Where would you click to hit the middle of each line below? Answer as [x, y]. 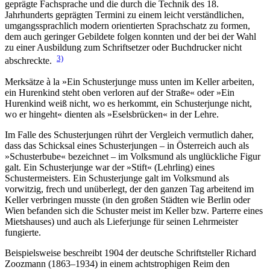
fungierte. [23, 232]
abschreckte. [31, 61]
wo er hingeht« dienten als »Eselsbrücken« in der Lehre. [112, 114]
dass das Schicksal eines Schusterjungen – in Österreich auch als [127, 145]
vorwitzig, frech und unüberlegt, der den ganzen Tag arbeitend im [129, 189]
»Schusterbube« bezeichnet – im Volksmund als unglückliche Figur [133, 156]
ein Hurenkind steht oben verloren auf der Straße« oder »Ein [120, 92]
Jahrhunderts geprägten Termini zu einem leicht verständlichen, [124, 15]
